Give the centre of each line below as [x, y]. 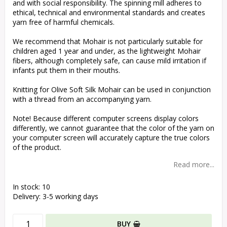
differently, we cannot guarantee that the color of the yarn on [113, 128]
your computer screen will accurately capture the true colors [111, 138]
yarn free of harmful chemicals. [64, 22]
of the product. [37, 147]
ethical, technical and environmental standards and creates [109, 13]
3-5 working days [70, 197]
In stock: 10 [31, 187]
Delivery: [28, 197]
